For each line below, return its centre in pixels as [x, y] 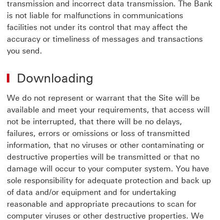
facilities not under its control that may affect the [97, 27]
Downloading [55, 78]
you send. [26, 51]
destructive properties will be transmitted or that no [103, 157]
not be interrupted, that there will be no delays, [95, 122]
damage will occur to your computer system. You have [108, 169]
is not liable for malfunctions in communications [95, 15]
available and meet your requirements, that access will [108, 110]
